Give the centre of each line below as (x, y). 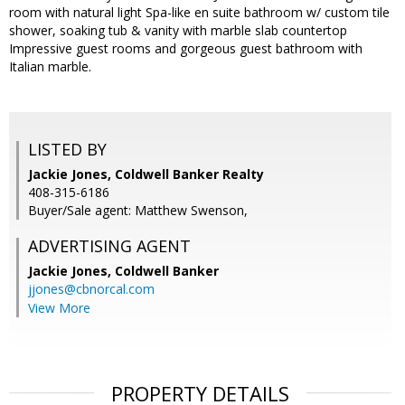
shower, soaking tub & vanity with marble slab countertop (178, 31)
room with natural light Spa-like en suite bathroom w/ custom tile (199, 13)
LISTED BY (67, 150)
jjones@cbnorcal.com (91, 289)
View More (59, 308)
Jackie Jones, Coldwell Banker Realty (146, 174)
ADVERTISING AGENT (109, 246)
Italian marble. (50, 67)
